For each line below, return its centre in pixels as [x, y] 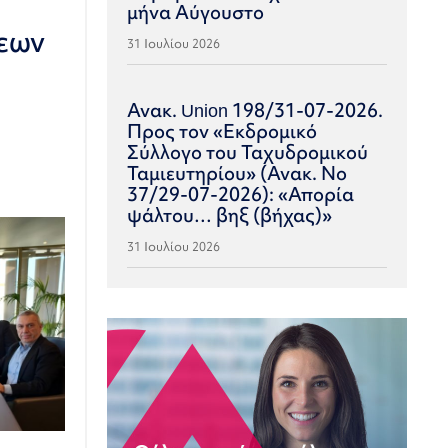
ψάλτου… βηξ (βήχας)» [230, 215]
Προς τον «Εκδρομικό [222, 131]
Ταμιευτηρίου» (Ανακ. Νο [237, 173]
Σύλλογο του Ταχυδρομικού [248, 152]
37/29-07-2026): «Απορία [241, 194]
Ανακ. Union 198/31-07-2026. [255, 110]
